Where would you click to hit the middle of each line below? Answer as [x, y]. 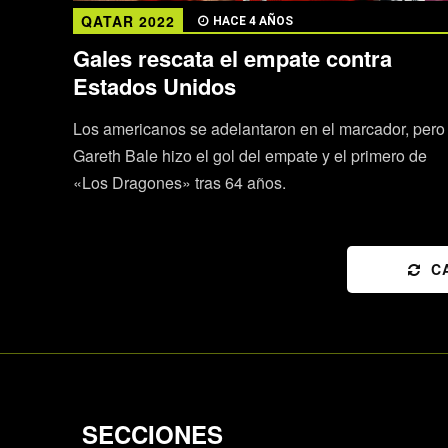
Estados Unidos [154, 85]
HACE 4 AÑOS [252, 20]
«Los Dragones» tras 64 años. [179, 182]
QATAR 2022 [127, 20]
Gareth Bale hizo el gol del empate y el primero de [249, 155]
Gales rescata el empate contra [232, 57]
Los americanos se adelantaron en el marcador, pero [258, 128]
